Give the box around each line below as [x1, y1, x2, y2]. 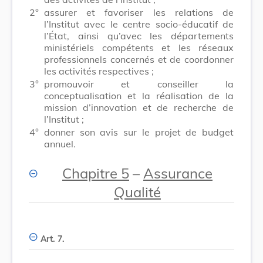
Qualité [114, 183, 161, 201]
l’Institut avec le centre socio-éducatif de [44, 18, 234, 30]
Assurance [143, 164, 213, 182]
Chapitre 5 [62, 164, 129, 182]
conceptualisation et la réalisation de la [44, 89, 234, 102]
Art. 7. [41, 233, 65, 244]
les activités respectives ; [44, 65, 154, 77]
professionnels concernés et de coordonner [44, 53, 234, 65]
